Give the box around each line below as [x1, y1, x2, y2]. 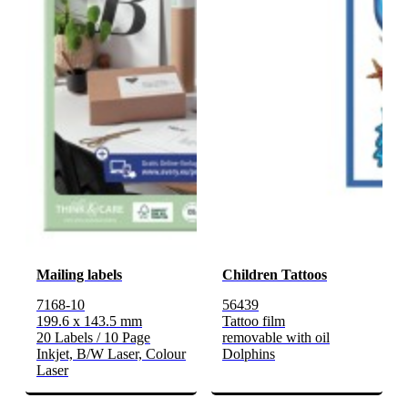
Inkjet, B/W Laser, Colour [36, 346, 186, 362]
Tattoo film [222, 313, 285, 330]
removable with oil [222, 330, 330, 346]
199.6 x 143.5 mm [36, 313, 142, 330]
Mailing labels [36, 267, 122, 283]
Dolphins [222, 346, 275, 362]
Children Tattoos [222, 267, 327, 283]
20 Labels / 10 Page [36, 330, 150, 346]
